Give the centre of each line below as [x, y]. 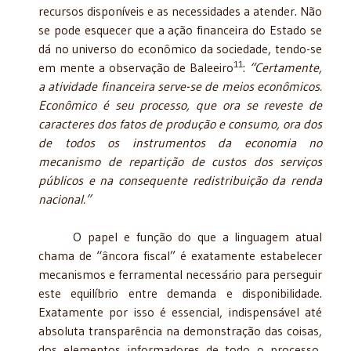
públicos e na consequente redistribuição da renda [180, 180]
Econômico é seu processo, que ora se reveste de [180, 105]
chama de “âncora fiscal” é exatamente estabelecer [180, 255]
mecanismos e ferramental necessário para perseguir [180, 274]
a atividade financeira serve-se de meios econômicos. [180, 86]
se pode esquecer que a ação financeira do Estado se [180, 29]
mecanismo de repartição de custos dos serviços [180, 161]
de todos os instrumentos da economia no [180, 142]
